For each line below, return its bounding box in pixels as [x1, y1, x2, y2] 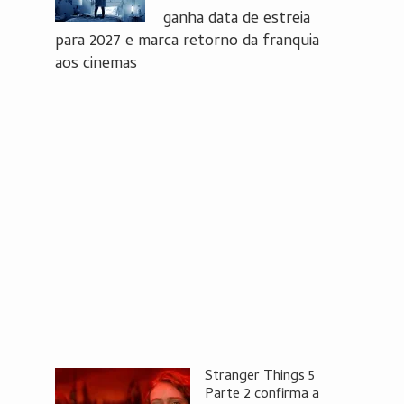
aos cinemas [55, 51, 137, 78]
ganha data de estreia [163, 6, 310, 32]
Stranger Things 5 [205, 365, 315, 389]
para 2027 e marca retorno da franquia [55, 29, 319, 55]
